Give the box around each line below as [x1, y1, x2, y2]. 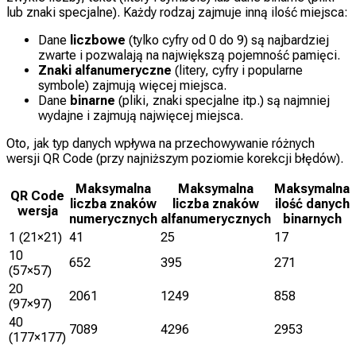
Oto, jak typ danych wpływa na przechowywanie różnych [6, 135, 315, 151]
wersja [17, 203, 58, 219]
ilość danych [274, 195, 350, 211]
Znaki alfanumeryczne [38, 62, 172, 78]
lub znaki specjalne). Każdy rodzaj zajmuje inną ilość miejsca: [6, 4, 348, 20]
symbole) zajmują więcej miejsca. [38, 77, 226, 93]
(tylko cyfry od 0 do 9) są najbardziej [126, 32, 329, 48]
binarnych [282, 211, 342, 226]
